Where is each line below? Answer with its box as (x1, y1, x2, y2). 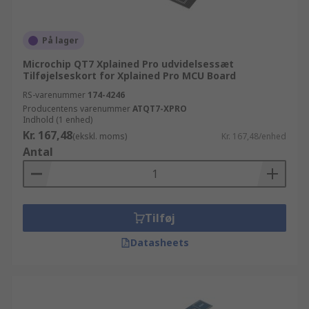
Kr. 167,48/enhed (221, 130, 286, 142)
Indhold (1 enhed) (23, 114, 92, 126)
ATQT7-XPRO (132, 103, 187, 114)
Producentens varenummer (23, 103, 130, 114)
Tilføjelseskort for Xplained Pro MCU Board (23, 69, 236, 82)
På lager (42, 34, 79, 46)
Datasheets (130, 236, 189, 249)
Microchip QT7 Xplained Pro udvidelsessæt (23, 57, 234, 70)
